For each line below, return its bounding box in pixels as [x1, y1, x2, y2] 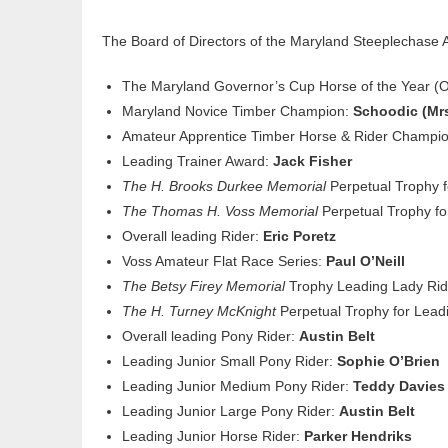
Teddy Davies [353, 377, 445, 394]
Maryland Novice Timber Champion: [122, 102, 349, 119]
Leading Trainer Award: [122, 152, 273, 169]
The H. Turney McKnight [122, 302, 276, 319]
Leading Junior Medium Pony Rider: [122, 377, 353, 394]
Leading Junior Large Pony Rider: [122, 402, 339, 419]
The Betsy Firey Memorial [122, 277, 285, 294]
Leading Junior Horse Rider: [122, 427, 304, 444]
